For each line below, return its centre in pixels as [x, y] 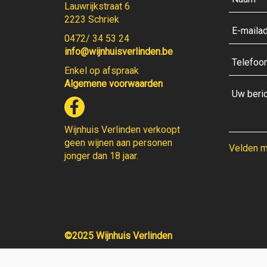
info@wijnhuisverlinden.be [118, 51]
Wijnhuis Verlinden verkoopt [122, 129]
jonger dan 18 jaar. [101, 156]
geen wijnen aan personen [118, 142]
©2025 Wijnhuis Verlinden [118, 235]
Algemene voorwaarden [113, 83]
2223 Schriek [91, 19]
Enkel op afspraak [101, 70]
